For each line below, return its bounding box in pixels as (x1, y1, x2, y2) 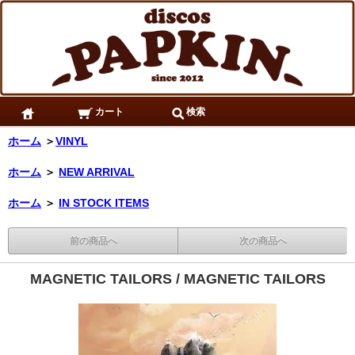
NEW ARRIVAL (59, 166, 135, 179)
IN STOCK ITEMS (59, 197, 149, 210)
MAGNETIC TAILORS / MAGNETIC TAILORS (29, 271, 326, 288)
